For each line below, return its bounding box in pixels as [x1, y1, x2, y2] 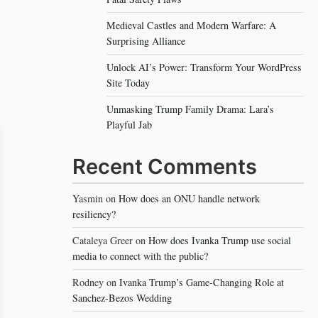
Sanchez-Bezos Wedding [72, 291, 172, 305]
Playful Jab [106, 118, 152, 131]
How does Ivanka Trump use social [148, 234, 291, 247]
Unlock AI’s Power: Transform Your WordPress [106, 60, 302, 74]
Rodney [72, 275, 106, 289]
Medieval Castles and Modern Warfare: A [106, 18, 276, 32]
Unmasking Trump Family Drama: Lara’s [106, 102, 274, 116]
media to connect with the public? [72, 249, 208, 263]
